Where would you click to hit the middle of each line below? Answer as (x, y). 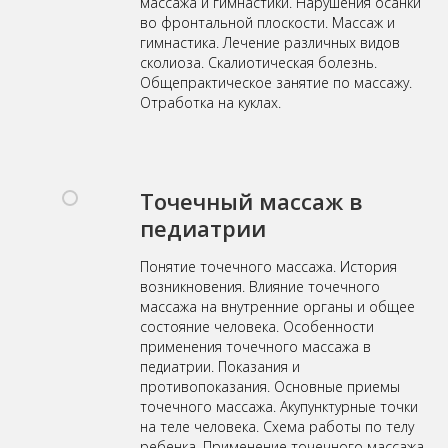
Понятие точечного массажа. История (268, 267)
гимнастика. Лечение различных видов (270, 43)
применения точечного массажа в (255, 347)
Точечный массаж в (251, 201)
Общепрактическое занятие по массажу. (276, 83)
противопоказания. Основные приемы (270, 387)
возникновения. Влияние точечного (260, 287)
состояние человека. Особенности (257, 327)
